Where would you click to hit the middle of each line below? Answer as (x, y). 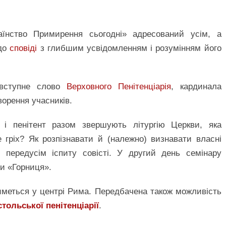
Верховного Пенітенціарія (119, 87)
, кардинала (196, 87)
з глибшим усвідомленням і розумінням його (129, 48)
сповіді (23, 48)
